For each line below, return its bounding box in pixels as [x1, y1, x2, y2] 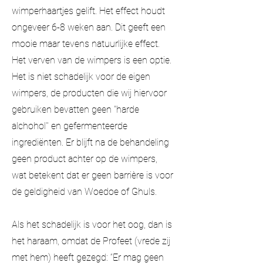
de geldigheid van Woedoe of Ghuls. [12, 186, 157, 197]
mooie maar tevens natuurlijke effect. [12, 38, 160, 49]
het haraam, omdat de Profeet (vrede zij [12, 235, 170, 247]
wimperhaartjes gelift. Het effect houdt [12, 5, 165, 16]
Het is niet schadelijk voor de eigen [12, 70, 150, 82]
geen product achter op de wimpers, [12, 153, 157, 164]
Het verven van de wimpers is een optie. [12, 54, 171, 66]
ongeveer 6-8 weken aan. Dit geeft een [12, 21, 166, 33]
